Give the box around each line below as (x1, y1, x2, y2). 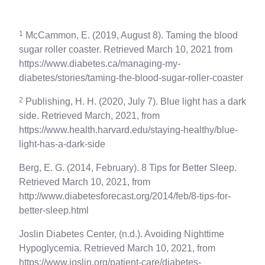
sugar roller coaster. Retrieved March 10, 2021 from (19, 44, 232, 55)
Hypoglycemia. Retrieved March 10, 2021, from (19, 243, 215, 254)
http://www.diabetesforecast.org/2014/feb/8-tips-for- (19, 191, 231, 202)
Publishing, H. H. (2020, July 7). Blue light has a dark (23, 96, 246, 107)
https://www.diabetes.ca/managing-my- (19, 59, 180, 69)
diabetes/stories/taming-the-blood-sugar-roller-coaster (19, 73, 243, 83)
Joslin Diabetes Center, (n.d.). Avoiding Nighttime (19, 229, 224, 240)
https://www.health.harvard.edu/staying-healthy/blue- (19, 125, 238, 135)
